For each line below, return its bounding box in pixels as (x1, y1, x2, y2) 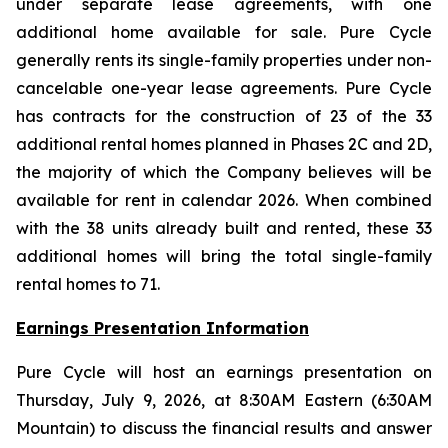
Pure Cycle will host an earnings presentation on (16, 362, 432, 382)
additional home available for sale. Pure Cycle (16, 22, 432, 42)
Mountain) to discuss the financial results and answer (16, 418, 432, 438)
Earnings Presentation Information (16, 318, 309, 338)
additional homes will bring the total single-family (16, 246, 432, 266)
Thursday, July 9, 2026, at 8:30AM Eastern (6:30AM (16, 390, 432, 410)
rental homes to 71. (16, 274, 168, 294)
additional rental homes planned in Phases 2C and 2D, (16, 134, 432, 154)
